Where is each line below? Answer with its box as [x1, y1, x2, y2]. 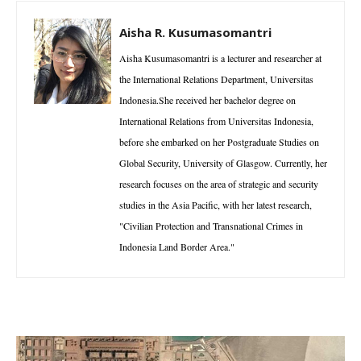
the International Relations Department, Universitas [119, 73, 313, 86]
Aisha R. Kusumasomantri [119, 24, 272, 41]
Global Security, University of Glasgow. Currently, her [119, 156, 327, 170]
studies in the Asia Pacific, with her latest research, [119, 198, 312, 212]
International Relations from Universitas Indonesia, [119, 114, 313, 128]
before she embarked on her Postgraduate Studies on [119, 135, 319, 149]
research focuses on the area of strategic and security [119, 177, 318, 191]
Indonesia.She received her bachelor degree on [119, 93, 296, 107]
